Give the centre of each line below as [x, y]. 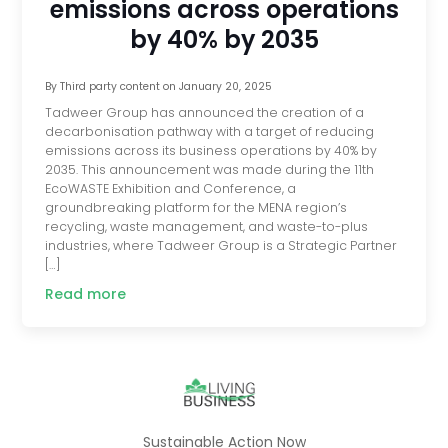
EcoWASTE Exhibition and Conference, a [170, 188]
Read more [85, 293]
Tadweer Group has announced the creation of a [204, 112]
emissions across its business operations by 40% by [210, 150]
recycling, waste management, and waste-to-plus [206, 226]
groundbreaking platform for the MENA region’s [195, 207]
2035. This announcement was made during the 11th [209, 169]
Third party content [109, 87]
